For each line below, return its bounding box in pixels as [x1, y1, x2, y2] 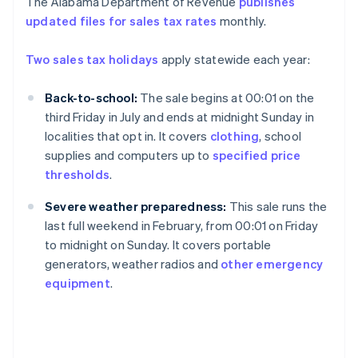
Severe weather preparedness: [45, 198, 227, 215]
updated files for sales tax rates [26, 13, 217, 30]
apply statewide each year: [158, 51, 310, 68]
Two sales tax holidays [26, 51, 159, 68]
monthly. [217, 13, 267, 30]
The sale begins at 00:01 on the [137, 89, 315, 106]
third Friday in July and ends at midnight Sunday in [45, 109, 315, 125]
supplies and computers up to [45, 147, 213, 164]
